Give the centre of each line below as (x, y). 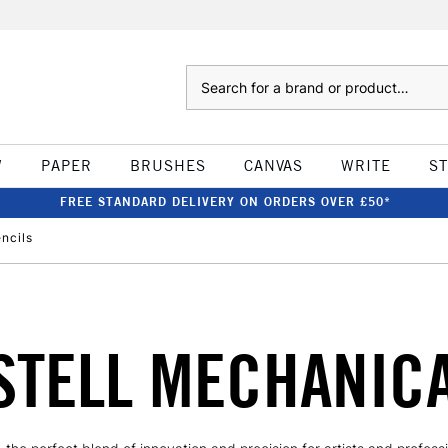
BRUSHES (167, 165)
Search (205, 75)
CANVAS (273, 165)
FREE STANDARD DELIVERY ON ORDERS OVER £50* (225, 201)
